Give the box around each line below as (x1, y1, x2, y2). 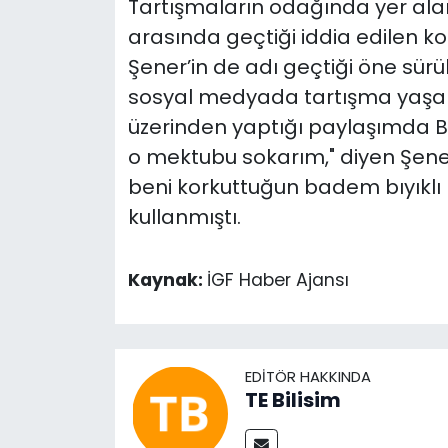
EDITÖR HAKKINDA (244, 366, 371, 388)
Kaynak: (127, 267, 207, 292)
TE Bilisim (244, 386, 341, 415)
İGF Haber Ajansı (206, 267, 349, 292)
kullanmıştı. (127, 202, 241, 231)
